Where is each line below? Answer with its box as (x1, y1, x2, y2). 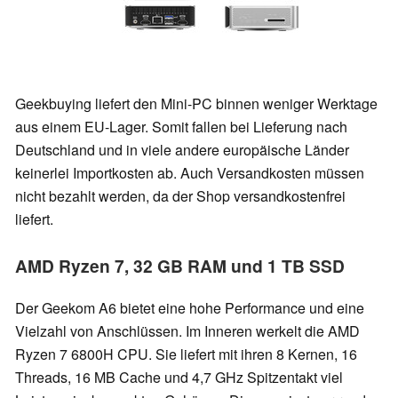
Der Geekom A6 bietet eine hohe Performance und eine (15, 297, 364, 318)
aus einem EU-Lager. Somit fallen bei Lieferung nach (15, 115, 347, 137)
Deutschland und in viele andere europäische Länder (15, 139, 349, 160)
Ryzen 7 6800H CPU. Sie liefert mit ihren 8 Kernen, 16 (15, 343, 357, 364)
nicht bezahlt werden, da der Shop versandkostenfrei (15, 185, 346, 206)
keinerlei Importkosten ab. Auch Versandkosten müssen (15, 162, 364, 183)
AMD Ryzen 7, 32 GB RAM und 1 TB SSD (15, 252, 345, 278)
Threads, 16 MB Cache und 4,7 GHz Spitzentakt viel (15, 366, 343, 387)
